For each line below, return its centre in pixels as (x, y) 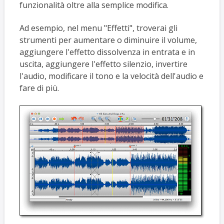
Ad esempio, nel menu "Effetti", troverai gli (98, 28)
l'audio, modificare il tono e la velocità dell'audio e (111, 76)
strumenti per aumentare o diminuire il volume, (108, 40)
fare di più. (39, 88)
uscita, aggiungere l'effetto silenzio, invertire (103, 64)
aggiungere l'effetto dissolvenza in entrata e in (107, 52)
